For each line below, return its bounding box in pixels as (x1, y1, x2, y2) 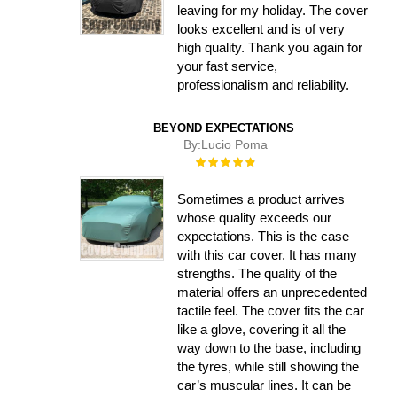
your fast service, (177, 58, 278, 74)
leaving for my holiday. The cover (177, 2, 369, 18)
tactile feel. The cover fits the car (177, 302, 365, 318)
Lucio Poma (200, 136, 268, 152)
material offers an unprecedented (177, 284, 368, 300)
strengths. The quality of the (177, 265, 338, 281)
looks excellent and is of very (177, 20, 346, 36)
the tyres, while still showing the (177, 358, 360, 374)
